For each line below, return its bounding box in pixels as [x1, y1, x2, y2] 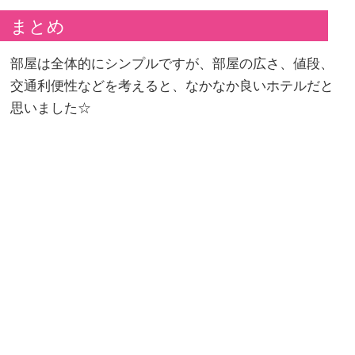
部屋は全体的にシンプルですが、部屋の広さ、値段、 [10, 56, 334, 72]
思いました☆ [10, 101, 92, 116]
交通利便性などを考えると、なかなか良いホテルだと [10, 78, 334, 94]
